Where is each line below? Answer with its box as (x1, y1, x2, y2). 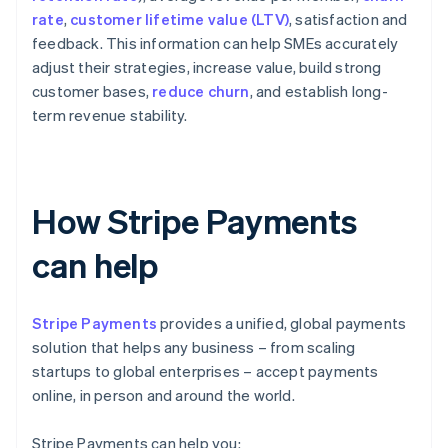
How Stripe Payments (32, 199, 358, 243)
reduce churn (152, 81, 250, 102)
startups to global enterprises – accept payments (32, 361, 379, 382)
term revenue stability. (32, 105, 188, 126)
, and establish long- (249, 81, 388, 102)
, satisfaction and (289, 9, 408, 30)
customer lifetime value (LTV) (70, 9, 290, 30)
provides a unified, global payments (157, 313, 407, 334)
